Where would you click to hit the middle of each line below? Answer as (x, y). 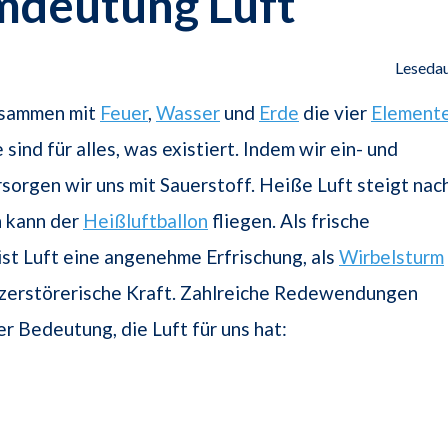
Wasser (188, 113)
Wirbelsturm (391, 257)
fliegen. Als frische (289, 221)
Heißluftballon (145, 221)
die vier (335, 113)
